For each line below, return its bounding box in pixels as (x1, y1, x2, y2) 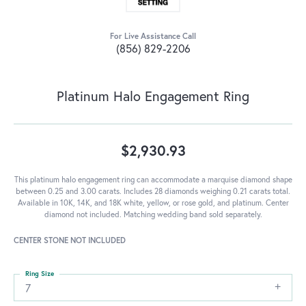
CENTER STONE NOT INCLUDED (14, 235, 126, 246)
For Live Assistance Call (110, 31, 196, 42)
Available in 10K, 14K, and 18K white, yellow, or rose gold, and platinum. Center (17, 197, 289, 208)
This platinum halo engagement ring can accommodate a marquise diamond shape (14, 174, 292, 185)
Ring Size (25, 269, 54, 279)
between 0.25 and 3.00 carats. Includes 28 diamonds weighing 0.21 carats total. (16, 186, 290, 197)
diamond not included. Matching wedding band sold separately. (44, 209, 262, 220)
